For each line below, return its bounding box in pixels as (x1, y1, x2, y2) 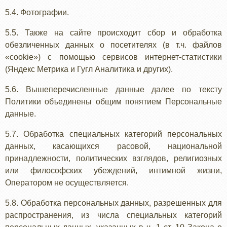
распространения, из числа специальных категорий (5, 211, 222, 219)
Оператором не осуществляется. (5, 178, 129, 187)
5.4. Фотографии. (5, 8, 69, 17)
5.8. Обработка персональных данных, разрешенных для (5, 199, 222, 207)
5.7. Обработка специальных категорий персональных (5, 130, 222, 138)
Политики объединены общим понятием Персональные (5, 97, 222, 106)
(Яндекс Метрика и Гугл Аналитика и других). (5, 65, 173, 73)
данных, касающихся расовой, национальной (5, 142, 222, 150)
